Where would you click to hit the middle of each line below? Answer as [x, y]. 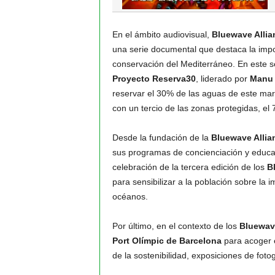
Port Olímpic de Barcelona [167, 241]
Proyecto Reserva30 [154, 79]
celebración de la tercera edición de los [189, 167]
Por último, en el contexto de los [176, 226]
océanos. [130, 196]
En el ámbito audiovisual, [162, 34]
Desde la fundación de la [161, 137]
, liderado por [223, 79]
